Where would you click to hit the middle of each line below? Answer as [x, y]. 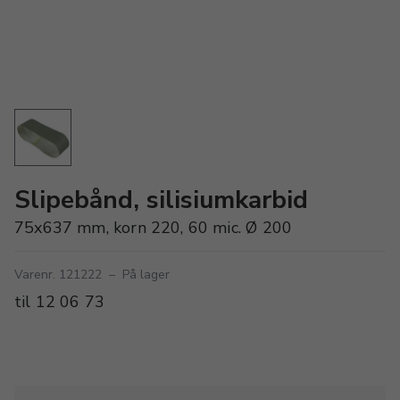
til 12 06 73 [60, 302]
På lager [146, 275]
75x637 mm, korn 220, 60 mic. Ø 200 [154, 228]
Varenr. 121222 [58, 275]
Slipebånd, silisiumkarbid [161, 200]
